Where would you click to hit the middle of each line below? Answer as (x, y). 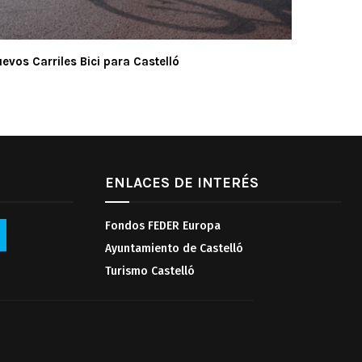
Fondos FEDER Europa (162, 225)
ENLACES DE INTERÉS (181, 182)
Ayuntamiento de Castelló (174, 248)
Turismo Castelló (149, 271)
